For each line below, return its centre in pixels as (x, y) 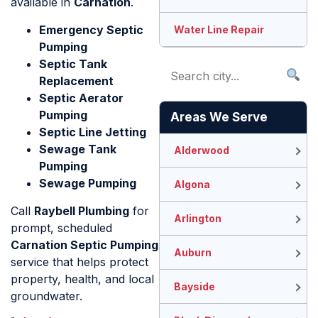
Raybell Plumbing (82, 210)
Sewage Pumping (88, 183)
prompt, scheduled (61, 227)
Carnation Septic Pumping (84, 245)
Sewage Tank (78, 149)
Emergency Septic (91, 29)
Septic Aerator (81, 98)
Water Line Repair (219, 30)
